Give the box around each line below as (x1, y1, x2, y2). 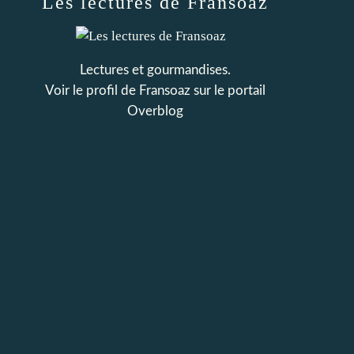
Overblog (126, 104, 183, 118)
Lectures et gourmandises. (79, 63, 231, 77)
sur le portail (190, 84, 265, 97)
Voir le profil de (44, 84, 139, 97)
